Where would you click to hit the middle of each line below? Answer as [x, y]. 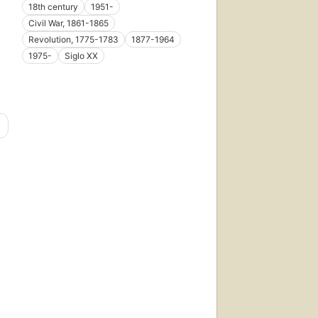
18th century [53, 7]
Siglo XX [81, 56]
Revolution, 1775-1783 [73, 40]
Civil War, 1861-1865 [68, 23]
